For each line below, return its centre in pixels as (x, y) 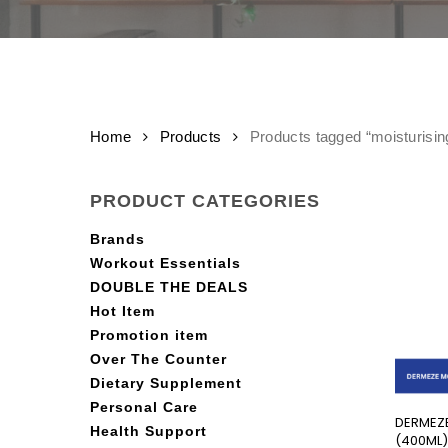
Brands (117, 238)
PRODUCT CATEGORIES (205, 200)
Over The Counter (158, 358)
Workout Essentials (165, 262)
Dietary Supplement (166, 382)
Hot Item (122, 310)
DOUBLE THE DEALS (169, 286)
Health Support (148, 430)
